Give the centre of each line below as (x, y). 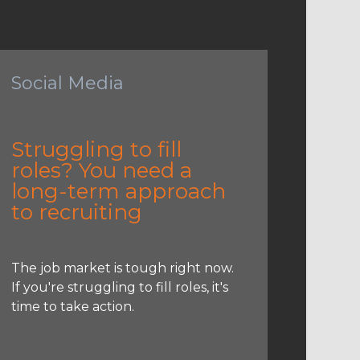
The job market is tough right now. (122, 268)
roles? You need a (101, 170)
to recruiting (76, 212)
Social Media (67, 83)
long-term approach (118, 191)
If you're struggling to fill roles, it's (119, 287)
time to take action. (72, 306)
